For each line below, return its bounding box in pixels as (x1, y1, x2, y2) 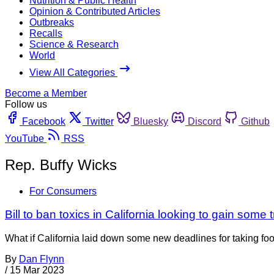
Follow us (5, 98, 47, 109)
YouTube (5, 133, 44, 144)
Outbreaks (29, 17, 74, 28)
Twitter (85, 116, 114, 127)
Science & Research (29, 39, 119, 50)
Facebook (22, 116, 65, 127)
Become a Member (5, 87, 87, 98)
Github (241, 116, 270, 127)
